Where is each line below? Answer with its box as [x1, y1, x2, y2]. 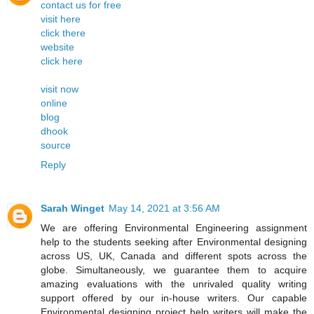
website [41, 41, 74, 53]
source [41, 139, 71, 151]
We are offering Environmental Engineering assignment [41, 221, 307, 233]
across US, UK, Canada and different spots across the [41, 250, 307, 261]
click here [41, 55, 83, 67]
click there [41, 27, 86, 39]
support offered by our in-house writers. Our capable [41, 292, 307, 303]
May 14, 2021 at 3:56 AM [109, 202, 220, 214]
